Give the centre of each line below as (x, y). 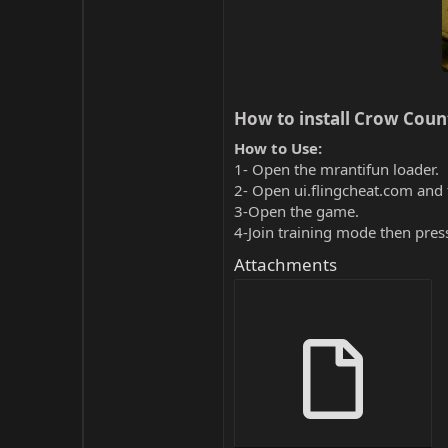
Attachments (285, 264)
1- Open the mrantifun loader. (336, 169)
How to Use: (278, 148)
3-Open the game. (296, 211)
